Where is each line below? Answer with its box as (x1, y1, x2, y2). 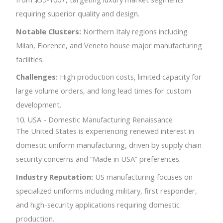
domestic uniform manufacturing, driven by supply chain (16, 140, 202, 150)
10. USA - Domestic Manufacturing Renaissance (16, 114, 173, 125)
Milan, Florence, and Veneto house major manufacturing (16, 40, 203, 50)
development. (16, 99, 62, 110)
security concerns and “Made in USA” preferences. (16, 154, 181, 164)
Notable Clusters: (16, 26, 82, 36)
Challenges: (16, 71, 58, 82)
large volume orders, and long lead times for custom (16, 85, 192, 96)
